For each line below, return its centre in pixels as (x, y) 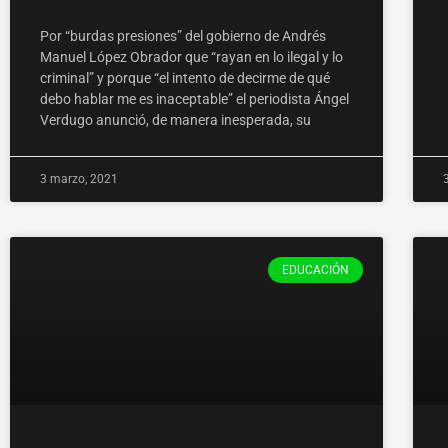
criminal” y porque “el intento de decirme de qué (185, 77)
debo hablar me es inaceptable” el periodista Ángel (194, 98)
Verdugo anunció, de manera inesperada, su (175, 119)
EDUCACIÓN (315, 269)
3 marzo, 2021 (79, 178)
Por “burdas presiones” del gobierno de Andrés (183, 35)
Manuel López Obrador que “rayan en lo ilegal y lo (191, 56)
